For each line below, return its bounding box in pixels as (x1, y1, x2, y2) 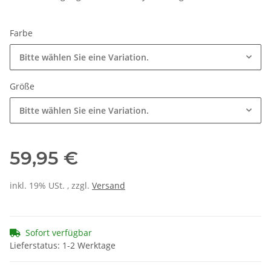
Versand (92, 180, 125, 192)
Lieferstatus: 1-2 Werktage (10, 240, 116, 252)
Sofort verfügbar (25, 227, 92, 239)
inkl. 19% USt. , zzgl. (10, 180, 92, 192)
